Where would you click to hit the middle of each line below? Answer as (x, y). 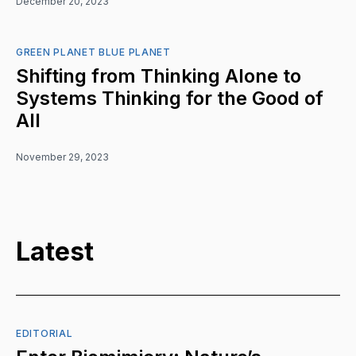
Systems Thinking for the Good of (170, 99)
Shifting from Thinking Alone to (159, 76)
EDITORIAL (44, 334)
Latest (55, 251)
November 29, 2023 (62, 157)
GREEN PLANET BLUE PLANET (93, 52)
